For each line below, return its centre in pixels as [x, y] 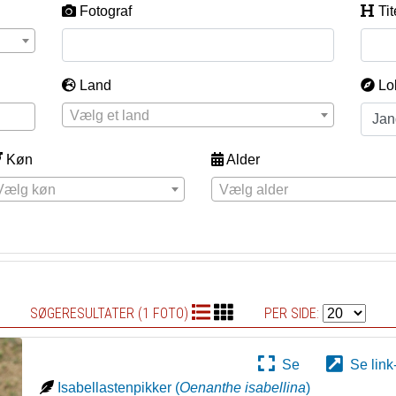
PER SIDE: [293, 313]
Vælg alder [254, 190]
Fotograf [105, 11]
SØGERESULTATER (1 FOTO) [111, 313]
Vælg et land [109, 115]
